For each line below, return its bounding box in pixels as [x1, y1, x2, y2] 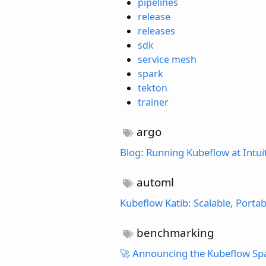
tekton [138, 81, 167, 94]
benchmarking [134, 224, 215, 240]
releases [138, 24, 175, 37]
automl [134, 174, 175, 189]
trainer [138, 95, 169, 109]
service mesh [138, 52, 197, 66]
